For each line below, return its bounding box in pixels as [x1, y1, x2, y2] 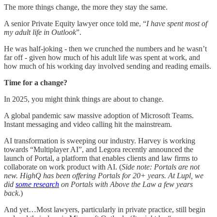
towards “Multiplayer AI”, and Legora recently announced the [4, 145, 193, 154]
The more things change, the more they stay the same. [4, 2, 168, 11]
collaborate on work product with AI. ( [4, 162, 122, 171]
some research [15, 180, 59, 188]
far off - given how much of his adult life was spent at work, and [4, 53, 200, 62]
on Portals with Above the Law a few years [59, 180, 193, 188]
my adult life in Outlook [4, 28, 76, 36]
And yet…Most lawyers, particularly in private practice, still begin [4, 205, 205, 214]
